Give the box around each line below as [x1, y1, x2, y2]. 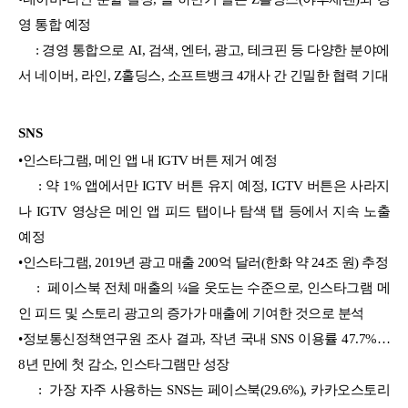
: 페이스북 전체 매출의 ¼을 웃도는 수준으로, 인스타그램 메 [18, 280, 390, 295]
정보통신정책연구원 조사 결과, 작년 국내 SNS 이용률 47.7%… [22, 331, 390, 346]
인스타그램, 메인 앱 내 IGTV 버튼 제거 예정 [22, 152, 277, 168]
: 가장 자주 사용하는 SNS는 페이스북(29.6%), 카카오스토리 [18, 382, 390, 397]
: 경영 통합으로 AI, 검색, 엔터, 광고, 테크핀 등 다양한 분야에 [18, 42, 390, 57]
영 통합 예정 [18, 16, 91, 32]
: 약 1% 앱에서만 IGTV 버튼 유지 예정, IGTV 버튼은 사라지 [18, 178, 390, 193]
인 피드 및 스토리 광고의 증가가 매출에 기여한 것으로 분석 [18, 305, 364, 321]
